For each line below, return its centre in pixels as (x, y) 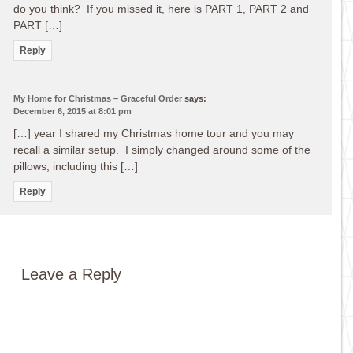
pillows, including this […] (76, 166)
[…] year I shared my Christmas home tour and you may (154, 133)
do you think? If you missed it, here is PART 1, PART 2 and (162, 8)
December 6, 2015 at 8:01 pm (73, 111)
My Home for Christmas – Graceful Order (98, 98)
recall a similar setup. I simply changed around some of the (162, 149)
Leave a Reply (72, 274)
